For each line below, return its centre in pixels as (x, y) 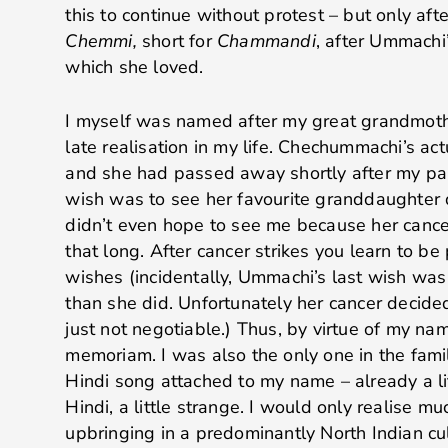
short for (179, 40)
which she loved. (134, 66)
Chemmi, (103, 40)
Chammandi (266, 40)
